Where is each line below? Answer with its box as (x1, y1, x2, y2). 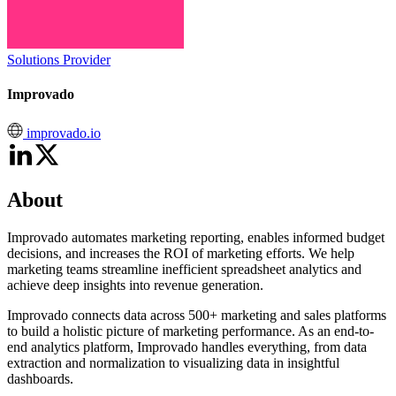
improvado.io (23, 125, 101, 141)
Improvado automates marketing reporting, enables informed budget (7, 230, 385, 246)
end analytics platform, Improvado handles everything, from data (7, 339, 367, 355)
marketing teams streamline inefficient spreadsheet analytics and (7, 262, 362, 278)
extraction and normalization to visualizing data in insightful (7, 355, 339, 371)
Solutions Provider (7, 52, 110, 67)
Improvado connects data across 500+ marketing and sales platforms (7, 308, 386, 324)
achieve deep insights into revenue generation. (7, 278, 263, 293)
